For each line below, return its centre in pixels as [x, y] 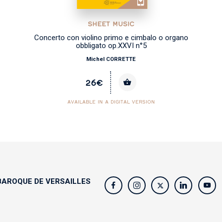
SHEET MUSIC [111, 24]
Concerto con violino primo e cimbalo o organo [111, 38]
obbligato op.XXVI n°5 [111, 46]
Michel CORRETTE [111, 59]
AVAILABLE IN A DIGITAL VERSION [111, 102]
